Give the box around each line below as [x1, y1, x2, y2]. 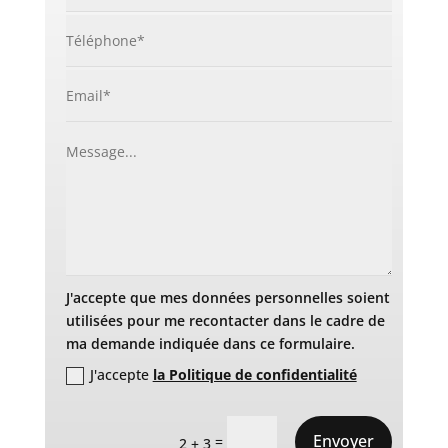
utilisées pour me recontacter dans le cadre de [65, 310, 385, 330]
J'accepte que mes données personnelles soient [65, 287, 390, 307]
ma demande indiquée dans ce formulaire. [65, 333, 355, 353]
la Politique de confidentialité [152, 365, 357, 385]
